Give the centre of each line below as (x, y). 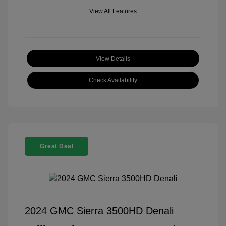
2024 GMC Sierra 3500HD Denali (99, 211)
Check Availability (113, 80)
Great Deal (56, 146)
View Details (113, 58)
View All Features (113, 11)
